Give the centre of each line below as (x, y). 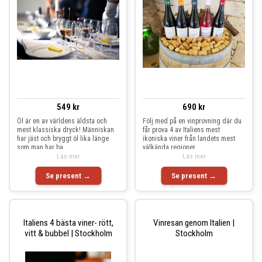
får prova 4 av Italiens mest (181, 130)
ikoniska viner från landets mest (189, 139)
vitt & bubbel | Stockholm (68, 233)
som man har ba (40, 147)
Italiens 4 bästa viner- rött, (68, 223)
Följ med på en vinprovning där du (192, 121)
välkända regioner (169, 147)
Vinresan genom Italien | (194, 223)
